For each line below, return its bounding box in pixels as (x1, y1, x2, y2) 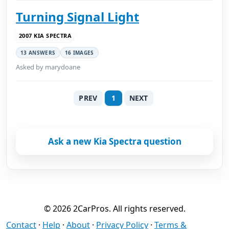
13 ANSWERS (20, 49, 56, 56)
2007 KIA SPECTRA (19, 31, 72, 39)
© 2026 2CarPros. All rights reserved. (43, 203, 186, 214)
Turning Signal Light (16, 8, 139, 25)
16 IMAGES (64, 49, 94, 56)
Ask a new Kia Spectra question (48, 135, 181, 147)
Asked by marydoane (16, 62, 80, 72)
